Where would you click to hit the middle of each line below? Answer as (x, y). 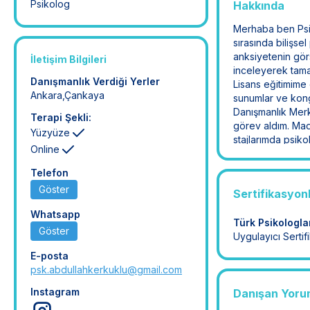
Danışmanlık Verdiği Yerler (95, 81)
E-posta (49, 256)
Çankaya (84, 95)
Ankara (46, 95)
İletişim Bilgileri (69, 59)
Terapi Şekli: (61, 117)
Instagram (55, 292)
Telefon (49, 173)
